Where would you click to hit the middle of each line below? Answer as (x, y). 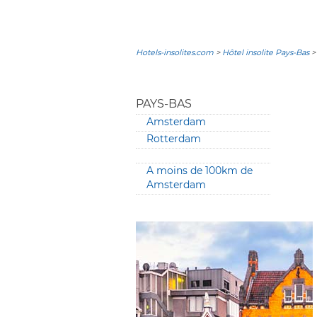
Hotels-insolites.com (175, 52)
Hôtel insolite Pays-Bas (266, 52)
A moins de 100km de (200, 171)
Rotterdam (174, 139)
